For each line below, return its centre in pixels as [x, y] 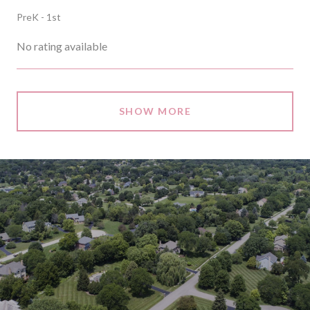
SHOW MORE [155, 111]
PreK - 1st [39, 17]
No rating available [62, 46]
